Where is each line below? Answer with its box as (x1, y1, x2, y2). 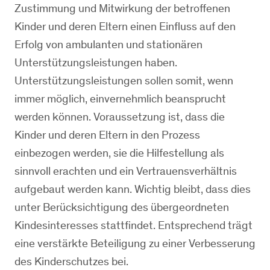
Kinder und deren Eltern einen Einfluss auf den (14, 19, 236, 33)
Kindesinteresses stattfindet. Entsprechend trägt (14, 218, 253, 232)
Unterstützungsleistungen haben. (14, 55, 177, 69)
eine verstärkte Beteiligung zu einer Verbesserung (14, 236, 256, 250)
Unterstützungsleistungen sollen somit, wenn (14, 74, 233, 87)
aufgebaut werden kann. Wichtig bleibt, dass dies (14, 182, 251, 196)
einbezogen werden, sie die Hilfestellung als (14, 146, 224, 160)
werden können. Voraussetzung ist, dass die (14, 110, 225, 124)
